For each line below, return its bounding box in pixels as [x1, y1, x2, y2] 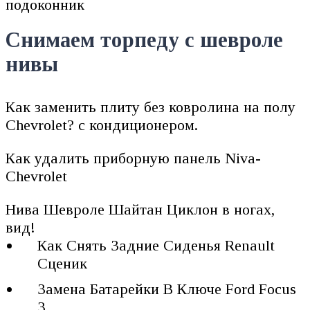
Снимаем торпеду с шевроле [6, 28, 283, 53]
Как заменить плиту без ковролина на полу [6, 98, 295, 116]
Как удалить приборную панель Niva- [6, 149, 261, 167]
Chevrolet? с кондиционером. [6, 116, 198, 134]
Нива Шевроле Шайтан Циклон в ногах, [6, 201, 275, 219]
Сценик [37, 255, 88, 273]
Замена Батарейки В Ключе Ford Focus [37, 280, 297, 298]
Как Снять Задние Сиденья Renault [37, 237, 275, 255]
